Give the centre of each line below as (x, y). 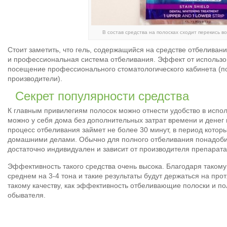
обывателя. (27, 195)
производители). (35, 79)
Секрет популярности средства (102, 96)
